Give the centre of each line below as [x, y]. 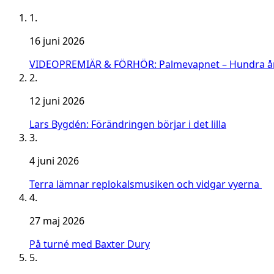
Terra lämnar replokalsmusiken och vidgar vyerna [146, 184]
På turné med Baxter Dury [90, 244]
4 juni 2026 [54, 161]
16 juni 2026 [57, 41]
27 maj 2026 [57, 221]
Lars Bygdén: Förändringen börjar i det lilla [128, 124]
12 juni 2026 [57, 101]
